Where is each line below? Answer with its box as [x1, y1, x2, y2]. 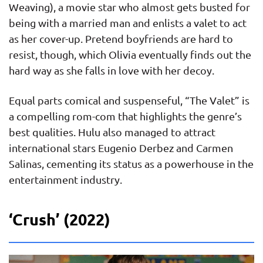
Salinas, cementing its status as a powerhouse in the [9, 157, 254, 170]
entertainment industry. [9, 173, 122, 186]
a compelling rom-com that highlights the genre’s [9, 110, 242, 123]
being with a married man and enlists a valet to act [9, 16, 247, 29]
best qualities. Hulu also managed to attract [9, 126, 215, 139]
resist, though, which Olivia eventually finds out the [9, 48, 251, 60]
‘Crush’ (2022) [9, 209, 110, 230]
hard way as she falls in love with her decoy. [9, 63, 214, 76]
